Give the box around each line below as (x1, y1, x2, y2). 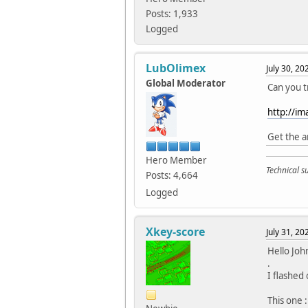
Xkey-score (146, 224, 205, 240)
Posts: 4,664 (146, 169, 198, 182)
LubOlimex (146, 60, 206, 76)
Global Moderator (146, 77, 225, 90)
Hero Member (146, 154, 207, 167)
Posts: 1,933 (146, 8, 198, 21)
